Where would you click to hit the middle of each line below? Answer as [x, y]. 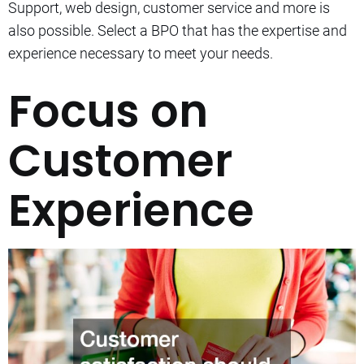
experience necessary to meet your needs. [141, 53]
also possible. [51, 30]
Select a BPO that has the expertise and [222, 30]
